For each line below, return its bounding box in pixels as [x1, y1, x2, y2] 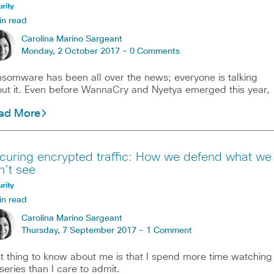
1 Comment [146, 226, 192, 235]
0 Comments [129, 46, 180, 56]
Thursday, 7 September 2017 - [21, 226, 146, 235]
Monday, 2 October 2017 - [21, 46, 130, 56]
